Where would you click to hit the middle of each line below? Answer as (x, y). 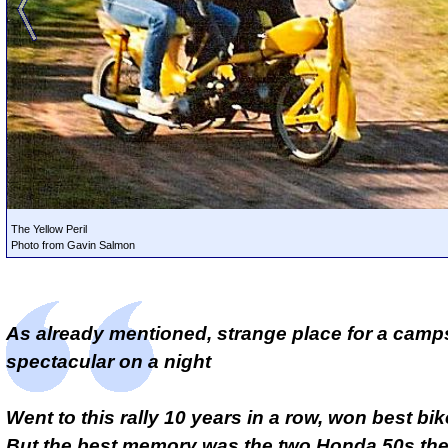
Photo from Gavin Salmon (73, 245)
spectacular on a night (108, 362)
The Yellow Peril (49, 229)
